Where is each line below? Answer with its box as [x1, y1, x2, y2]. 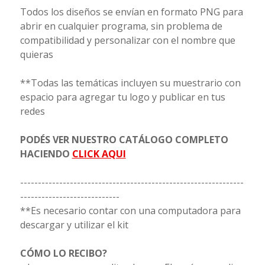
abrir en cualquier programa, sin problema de [20, 19, 222, 33]
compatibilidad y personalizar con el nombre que [20, 33, 235, 47]
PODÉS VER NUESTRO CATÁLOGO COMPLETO [20, 132, 228, 146]
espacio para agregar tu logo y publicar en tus [20, 90, 225, 104]
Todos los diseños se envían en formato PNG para [20, 5, 243, 18]
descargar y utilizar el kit [20, 218, 128, 231]
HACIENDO [20, 147, 72, 160]
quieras [20, 47, 53, 61]
